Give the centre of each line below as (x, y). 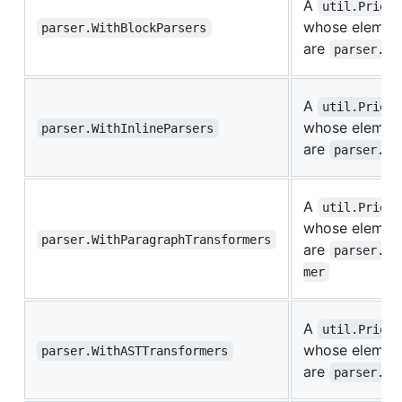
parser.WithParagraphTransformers (157, 240)
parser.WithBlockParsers (124, 28)
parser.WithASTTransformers (135, 351)
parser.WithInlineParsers (128, 129)
